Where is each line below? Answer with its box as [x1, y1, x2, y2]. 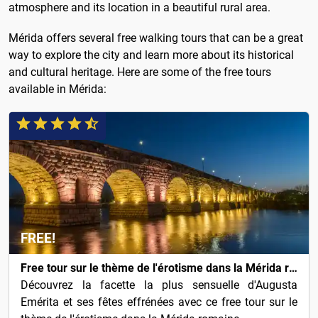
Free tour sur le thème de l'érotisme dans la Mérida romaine [289, 261, 297, 275]
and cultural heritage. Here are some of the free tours [9, 65, 271, 79]
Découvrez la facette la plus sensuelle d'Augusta [21, 278, 297, 292]
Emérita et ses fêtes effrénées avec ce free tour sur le [21, 295, 297, 309]
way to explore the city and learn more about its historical [9, 48, 294, 62]
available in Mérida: [9, 82, 106, 97]
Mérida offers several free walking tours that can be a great [9, 31, 303, 45]
